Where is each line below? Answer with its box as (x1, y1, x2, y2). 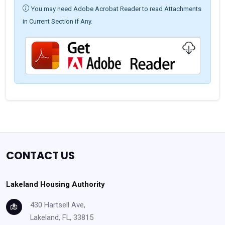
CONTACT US (6, 148, 75, 163)
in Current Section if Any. (23, 17, 92, 25)
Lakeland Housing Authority (6, 180, 104, 189)
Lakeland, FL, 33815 (30, 213, 93, 222)
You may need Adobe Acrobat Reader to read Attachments (31, 5, 201, 13)
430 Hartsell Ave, (30, 200, 85, 210)
